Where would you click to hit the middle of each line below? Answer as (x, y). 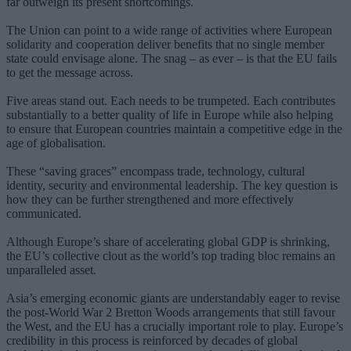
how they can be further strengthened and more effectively (150, 199)
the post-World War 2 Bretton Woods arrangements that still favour (171, 312)
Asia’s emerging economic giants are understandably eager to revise (173, 298)
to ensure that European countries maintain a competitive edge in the (174, 128)
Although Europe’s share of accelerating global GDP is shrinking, (168, 241)
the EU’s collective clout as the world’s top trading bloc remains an (171, 255)
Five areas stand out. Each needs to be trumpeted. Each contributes (171, 100)
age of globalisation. (56, 143)
